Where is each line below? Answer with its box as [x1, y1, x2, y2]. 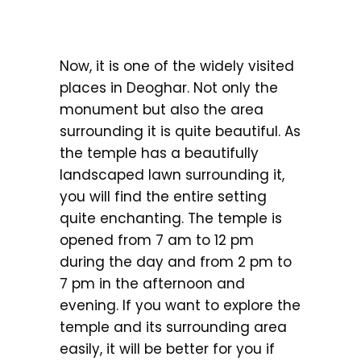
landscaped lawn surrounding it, [60, 164, 284, 185]
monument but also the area [60, 99, 263, 119]
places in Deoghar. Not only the [60, 77, 278, 98]
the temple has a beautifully [60, 143, 259, 163]
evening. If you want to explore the [60, 295, 301, 315]
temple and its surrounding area [60, 317, 287, 337]
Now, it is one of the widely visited [60, 56, 294, 76]
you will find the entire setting [60, 186, 267, 206]
